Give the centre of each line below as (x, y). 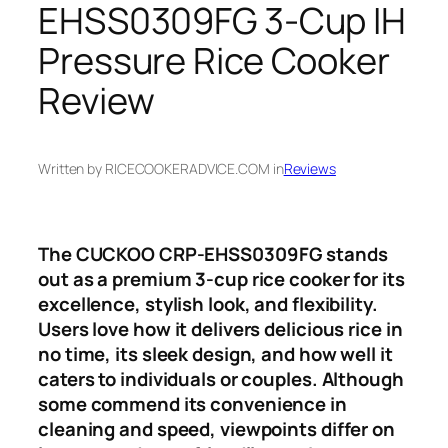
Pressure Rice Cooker (214, 60)
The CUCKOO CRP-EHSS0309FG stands (213, 253)
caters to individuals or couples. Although (221, 378)
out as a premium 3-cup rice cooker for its (221, 278)
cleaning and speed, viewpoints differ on (216, 428)
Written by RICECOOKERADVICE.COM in (161, 168)
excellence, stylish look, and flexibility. (208, 303)
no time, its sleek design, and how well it (215, 353)
